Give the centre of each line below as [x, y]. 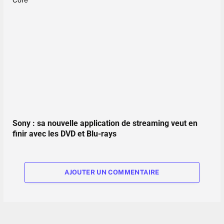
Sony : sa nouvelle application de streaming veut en [105, 123]
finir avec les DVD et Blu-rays [64, 133]
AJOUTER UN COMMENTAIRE [112, 172]
